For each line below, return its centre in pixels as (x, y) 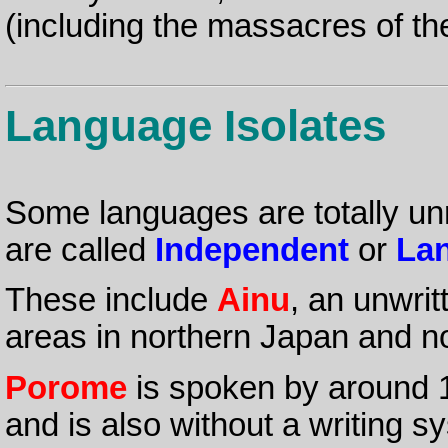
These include (110, 300)
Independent (251, 250)
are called (79, 250)
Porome (65, 387)
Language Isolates (195, 125)
